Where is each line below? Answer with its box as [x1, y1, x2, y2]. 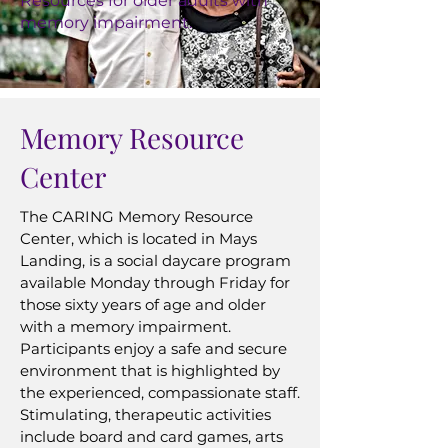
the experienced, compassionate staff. [20, 383, 300, 402]
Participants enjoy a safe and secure [20, 339, 287, 358]
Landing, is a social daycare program [20, 251, 291, 270]
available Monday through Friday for [20, 273, 290, 292]
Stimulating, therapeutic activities [20, 405, 271, 424]
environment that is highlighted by [20, 361, 280, 380]
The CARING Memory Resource [20, 207, 253, 226]
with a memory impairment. [20, 317, 231, 336]
